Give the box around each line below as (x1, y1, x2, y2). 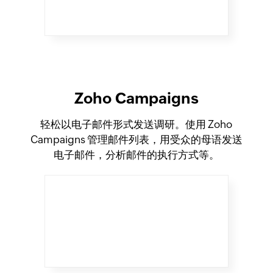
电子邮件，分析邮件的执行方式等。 (53, 148, 219, 161)
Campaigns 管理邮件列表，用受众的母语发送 (30, 133, 243, 146)
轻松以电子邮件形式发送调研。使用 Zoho (40, 118, 233, 130)
